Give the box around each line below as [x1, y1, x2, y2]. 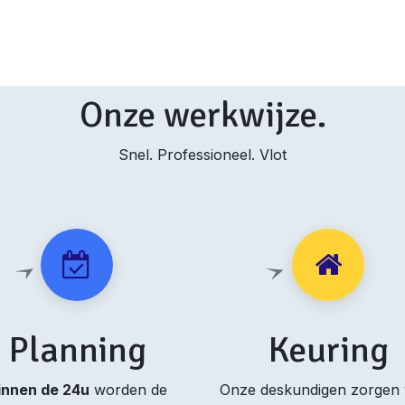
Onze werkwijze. [79, 92, 326, 138]
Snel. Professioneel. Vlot [118, 146, 287, 165]
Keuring [267, 327, 389, 373]
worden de [89, 381, 167, 400]
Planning [7, 327, 146, 373]
